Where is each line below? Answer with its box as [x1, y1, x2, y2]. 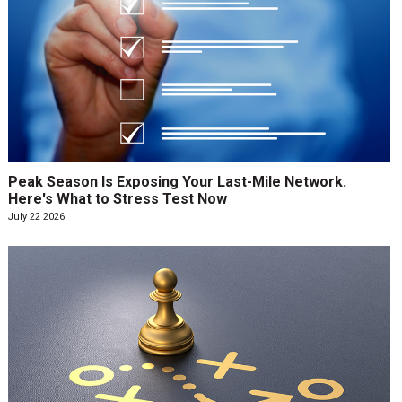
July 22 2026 [7, 210, 65, 223]
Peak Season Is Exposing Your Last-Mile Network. [7, 172, 346, 190]
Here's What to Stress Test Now [7, 189, 227, 207]
